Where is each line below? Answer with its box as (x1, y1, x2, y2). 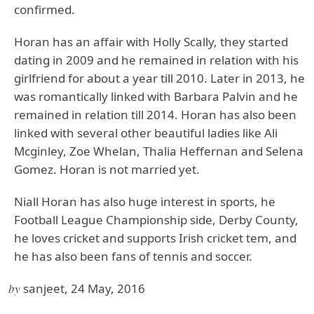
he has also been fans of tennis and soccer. (14, 248, 252, 264)
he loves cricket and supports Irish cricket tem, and (14, 230, 296, 246)
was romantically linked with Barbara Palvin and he (14, 88, 298, 104)
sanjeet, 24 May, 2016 (23, 280, 145, 296)
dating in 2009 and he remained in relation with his (14, 52, 299, 68)
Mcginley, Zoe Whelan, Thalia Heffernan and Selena (14, 143, 303, 159)
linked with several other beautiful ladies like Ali (14, 125, 278, 141)
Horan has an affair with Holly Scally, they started (14, 34, 288, 50)
